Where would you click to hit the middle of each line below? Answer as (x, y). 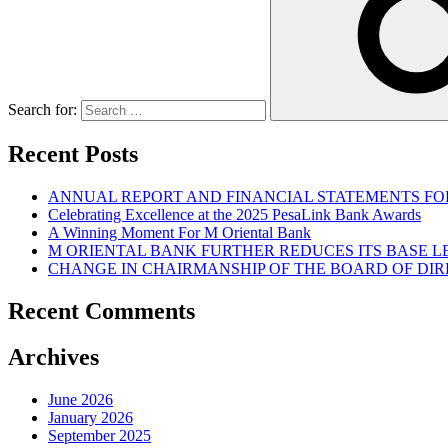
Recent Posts (73, 153)
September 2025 (99, 436)
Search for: (42, 109)
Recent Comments (101, 310)
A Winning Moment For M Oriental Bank (179, 232)
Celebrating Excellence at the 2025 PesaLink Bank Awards (234, 214)
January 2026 (90, 418)
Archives (53, 357)
